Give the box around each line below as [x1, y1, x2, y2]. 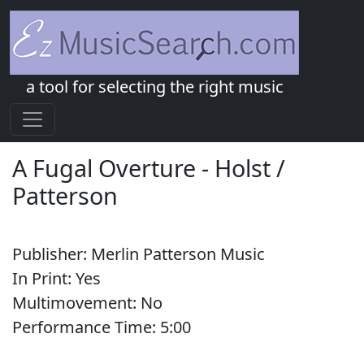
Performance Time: [12, 316, 160, 338]
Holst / [214, 152, 285, 184]
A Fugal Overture [12, 152, 196, 184]
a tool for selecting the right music [25, 76, 284, 97]
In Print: [12, 267, 76, 289]
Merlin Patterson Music [91, 243, 265, 265]
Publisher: [12, 243, 91, 265]
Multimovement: [12, 292, 141, 314]
